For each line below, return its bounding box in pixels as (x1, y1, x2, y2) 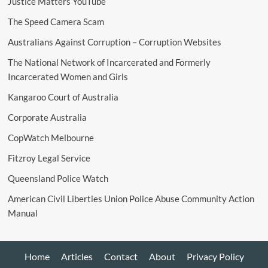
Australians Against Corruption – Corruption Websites (7, 36, 221, 47)
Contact (103, 250, 138, 262)
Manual (7, 207, 38, 218)
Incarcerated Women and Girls (7, 71, 128, 82)
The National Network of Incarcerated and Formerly (7, 56, 211, 68)
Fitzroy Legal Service (7, 152, 90, 163)
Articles (60, 250, 93, 262)
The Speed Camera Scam (7, 16, 104, 27)
